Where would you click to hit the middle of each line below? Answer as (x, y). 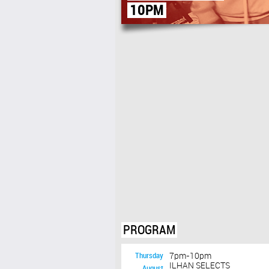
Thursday (149, 256)
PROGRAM (149, 231)
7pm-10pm (190, 256)
